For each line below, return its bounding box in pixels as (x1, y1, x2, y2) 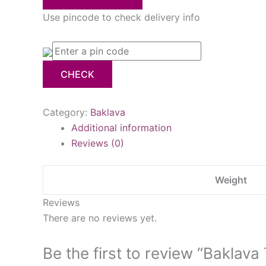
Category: (43, 106, 90, 118)
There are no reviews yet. (43, 212, 157, 224)
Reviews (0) (71, 137, 124, 149)
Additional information (71, 122, 172, 134)
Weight (214, 174, 247, 186)
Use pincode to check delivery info (43, 11, 200, 23)
